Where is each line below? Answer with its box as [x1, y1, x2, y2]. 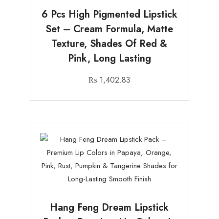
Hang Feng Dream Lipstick [50, 200, 169, 215]
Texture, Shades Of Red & [51, 37, 168, 51]
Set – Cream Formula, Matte [45, 22, 174, 37]
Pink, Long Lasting [67, 51, 151, 66]
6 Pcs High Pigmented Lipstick [41, 7, 177, 22]
